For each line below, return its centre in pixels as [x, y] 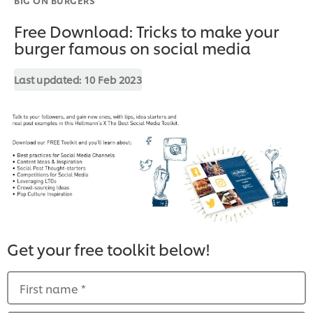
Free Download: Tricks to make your [146, 30]
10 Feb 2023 [113, 79]
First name [50, 289]
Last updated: [49, 79]
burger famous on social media [132, 47]
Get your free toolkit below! [109, 249]
